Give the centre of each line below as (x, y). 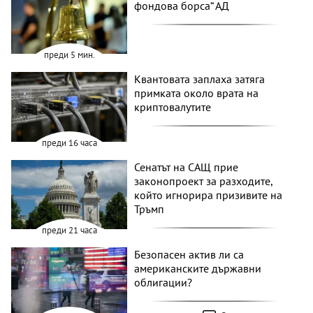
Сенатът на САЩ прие (187, 167)
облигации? (163, 283)
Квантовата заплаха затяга (200, 79)
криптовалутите (173, 107)
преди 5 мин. (69, 55)
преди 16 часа (69, 143)
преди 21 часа (69, 231)
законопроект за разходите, (204, 181)
